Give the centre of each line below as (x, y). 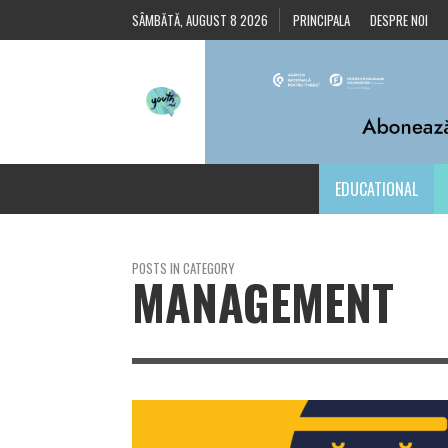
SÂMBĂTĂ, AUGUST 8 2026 (200, 20)
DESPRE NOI (399, 20)
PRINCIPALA (321, 20)
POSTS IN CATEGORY (183, 268)
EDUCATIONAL (376, 189)
